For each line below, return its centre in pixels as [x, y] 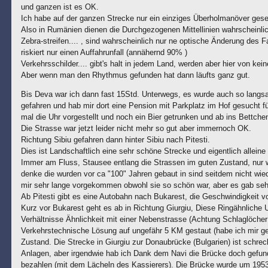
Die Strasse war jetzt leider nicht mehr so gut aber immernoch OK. [136, 129]
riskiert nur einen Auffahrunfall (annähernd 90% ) [104, 53]
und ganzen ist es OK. [60, 7]
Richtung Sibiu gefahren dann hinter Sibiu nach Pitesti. [115, 140]
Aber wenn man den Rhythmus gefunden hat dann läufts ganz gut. [135, 75]
